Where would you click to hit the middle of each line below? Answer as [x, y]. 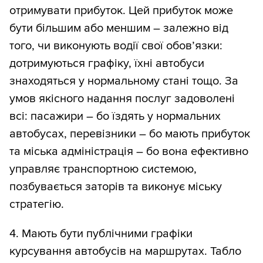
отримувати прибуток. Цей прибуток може [121, 10]
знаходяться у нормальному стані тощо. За [124, 81]
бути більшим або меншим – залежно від [119, 28]
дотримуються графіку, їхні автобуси [107, 63]
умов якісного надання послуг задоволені [122, 98]
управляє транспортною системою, [103, 169]
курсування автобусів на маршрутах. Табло [125, 251]
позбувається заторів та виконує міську [116, 186]
